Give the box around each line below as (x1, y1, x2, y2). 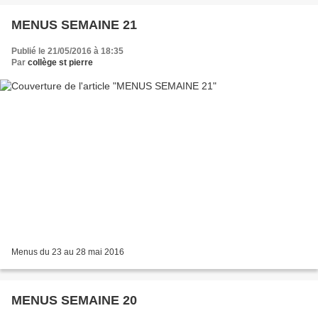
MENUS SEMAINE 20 (11, 293, 137, 308)
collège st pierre (28, 57, 93, 67)
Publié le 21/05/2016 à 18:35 (11, 45, 124, 56)
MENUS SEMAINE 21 (11, 17, 137, 32)
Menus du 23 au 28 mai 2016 (11, 247, 124, 258)
